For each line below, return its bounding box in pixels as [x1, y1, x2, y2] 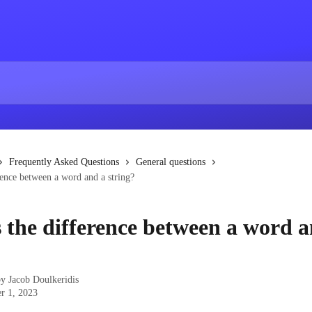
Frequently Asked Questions [9, 157, 119, 167]
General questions [136, 157, 205, 167]
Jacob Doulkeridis [8, 274, 79, 285]
